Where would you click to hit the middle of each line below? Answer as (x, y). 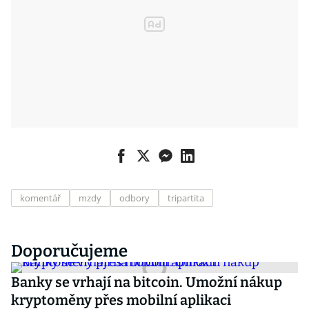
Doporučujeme (69, 251)
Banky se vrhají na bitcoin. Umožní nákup (147, 282)
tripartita (186, 198)
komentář (40, 198)
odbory (134, 198)
